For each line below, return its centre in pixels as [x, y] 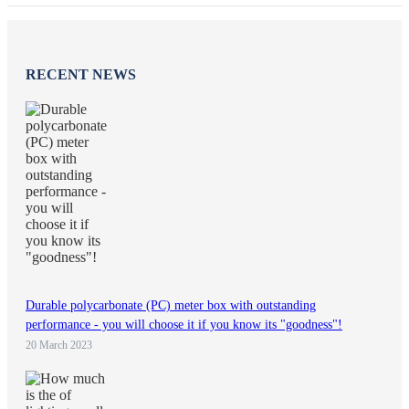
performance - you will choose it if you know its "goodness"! [184, 324]
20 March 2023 [59, 345]
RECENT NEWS [81, 75]
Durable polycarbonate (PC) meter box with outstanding [171, 305]
